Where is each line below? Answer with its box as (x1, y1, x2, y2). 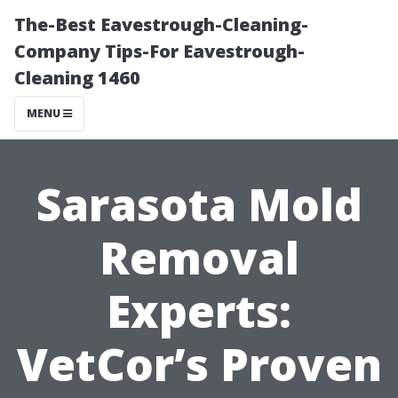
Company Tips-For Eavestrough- (14, 39, 305, 63)
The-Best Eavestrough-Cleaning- (14, 12, 308, 36)
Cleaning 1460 (14, 66, 140, 90)
